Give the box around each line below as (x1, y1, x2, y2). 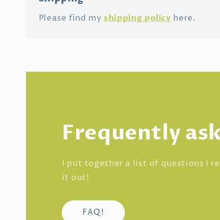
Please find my (38, 12, 104, 24)
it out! (62, 172, 89, 184)
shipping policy (104, 12, 171, 24)
